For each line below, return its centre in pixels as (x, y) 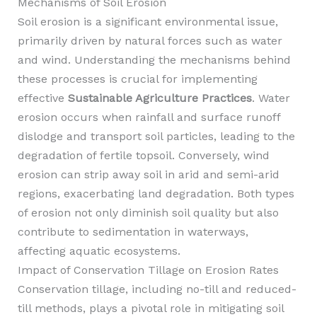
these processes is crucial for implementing (137, 79)
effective (42, 98)
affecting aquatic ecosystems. (99, 251)
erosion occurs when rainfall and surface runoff (149, 117)
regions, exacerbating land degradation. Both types (156, 194)
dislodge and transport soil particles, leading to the (156, 136)
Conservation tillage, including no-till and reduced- (157, 289)
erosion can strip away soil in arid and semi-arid (148, 174)
